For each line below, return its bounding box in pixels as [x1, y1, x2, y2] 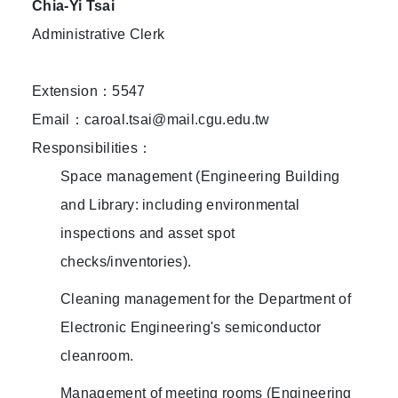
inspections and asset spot [60, 226, 235, 242]
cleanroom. [60, 348, 134, 364]
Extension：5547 [32, 84, 146, 99]
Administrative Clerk [32, 27, 165, 43]
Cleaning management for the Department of [60, 291, 352, 307]
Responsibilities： [32, 140, 153, 156]
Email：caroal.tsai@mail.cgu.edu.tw [32, 112, 270, 128]
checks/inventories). [60, 254, 192, 270]
